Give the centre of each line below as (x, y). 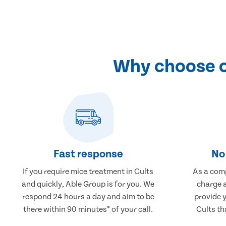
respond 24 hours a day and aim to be (88, 196)
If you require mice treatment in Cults (88, 171)
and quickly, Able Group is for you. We (88, 184)
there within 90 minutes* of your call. (88, 209)
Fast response (88, 154)
